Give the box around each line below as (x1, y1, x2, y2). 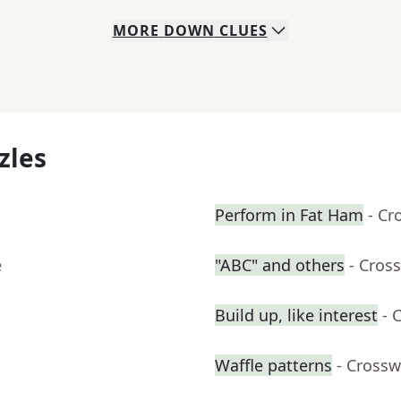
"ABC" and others (215, 254, 345, 277)
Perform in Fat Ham (215, 204, 363, 226)
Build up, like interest (215, 304, 378, 327)
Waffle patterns (215, 354, 332, 377)
